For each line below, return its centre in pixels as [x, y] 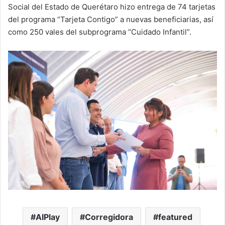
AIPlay [47, 217]
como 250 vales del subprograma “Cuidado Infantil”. [100, 32]
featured [175, 217]
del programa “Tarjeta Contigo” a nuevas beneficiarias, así [111, 19]
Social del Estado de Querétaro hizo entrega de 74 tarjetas [112, 7]
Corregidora [109, 217]
